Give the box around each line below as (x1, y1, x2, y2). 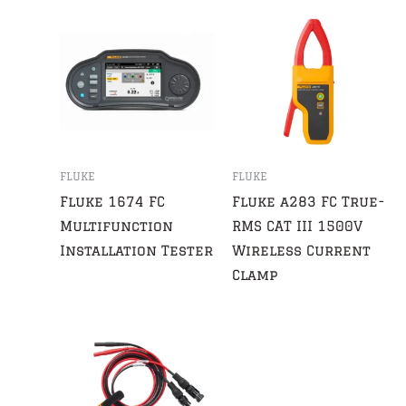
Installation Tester (60, 242, 214, 258)
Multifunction (60, 217, 174, 234)
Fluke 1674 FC (60, 193, 166, 209)
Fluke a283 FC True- (231, 193, 385, 209)
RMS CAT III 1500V (231, 217, 362, 234)
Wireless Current (231, 242, 371, 258)
